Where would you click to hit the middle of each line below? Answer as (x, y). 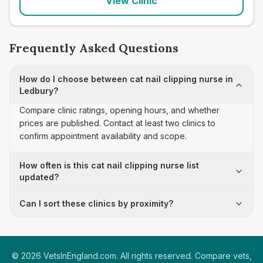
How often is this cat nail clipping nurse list (109, 165)
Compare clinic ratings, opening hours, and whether (119, 110)
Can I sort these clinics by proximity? (96, 203)
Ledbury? (39, 91)
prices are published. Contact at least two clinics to (117, 123)
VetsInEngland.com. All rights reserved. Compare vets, (146, 256)
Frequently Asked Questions (94, 48)
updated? (39, 177)
